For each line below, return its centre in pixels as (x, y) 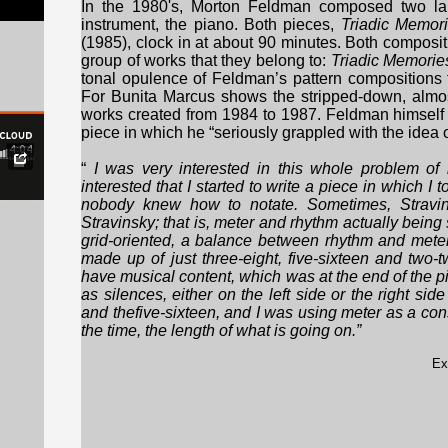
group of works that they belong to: (206, 60)
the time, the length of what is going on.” (221, 330)
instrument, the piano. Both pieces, (211, 24)
